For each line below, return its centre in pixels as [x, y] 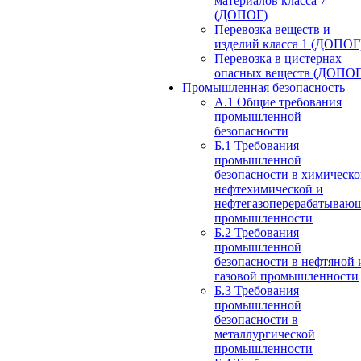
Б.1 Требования [257, 145]
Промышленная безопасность [263, 87]
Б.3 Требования [257, 290]
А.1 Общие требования [278, 102]
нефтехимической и [269, 189]
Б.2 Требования [257, 232]
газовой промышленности [286, 276]
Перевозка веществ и [272, 29]
